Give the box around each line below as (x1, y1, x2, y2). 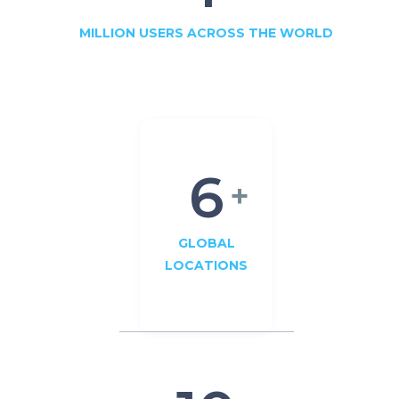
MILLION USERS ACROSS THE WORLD (79, 25, 333, 42)
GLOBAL (177, 235, 235, 252)
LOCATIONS (165, 257, 248, 274)
